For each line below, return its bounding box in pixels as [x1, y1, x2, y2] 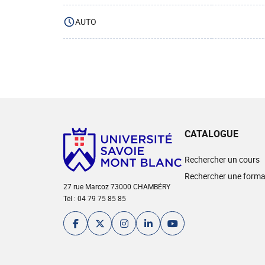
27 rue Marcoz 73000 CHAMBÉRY [63, 182, 170, 192]
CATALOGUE [185, 127, 238, 140]
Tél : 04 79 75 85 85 [63, 193, 126, 203]
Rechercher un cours [185, 154, 260, 165]
